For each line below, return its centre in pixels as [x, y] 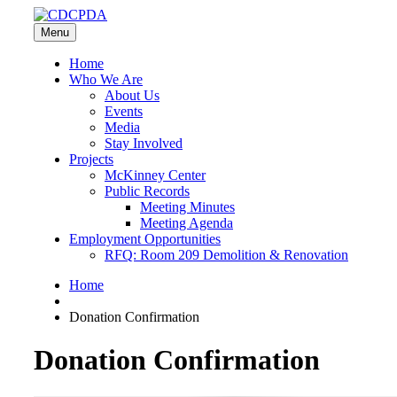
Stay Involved [144, 143]
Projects [91, 159]
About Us [132, 95]
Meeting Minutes [187, 207]
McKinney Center [155, 175]
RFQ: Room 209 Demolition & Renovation [226, 255]
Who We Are [106, 79]
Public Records [147, 191]
